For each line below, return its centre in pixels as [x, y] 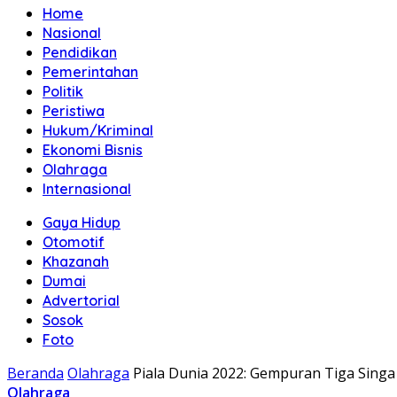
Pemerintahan [90, 72]
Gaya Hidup [82, 222]
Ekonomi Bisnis [93, 150]
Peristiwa [74, 111]
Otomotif [74, 242]
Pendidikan [80, 52]
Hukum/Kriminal [98, 130]
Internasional [87, 189]
